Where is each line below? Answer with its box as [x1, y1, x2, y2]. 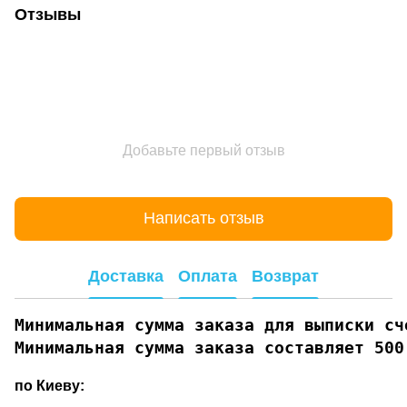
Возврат [252, 267, 319, 286]
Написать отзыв [143, 209, 264, 228]
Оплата [178, 267, 237, 286]
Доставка [88, 267, 164, 286]
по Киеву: [15, 377, 84, 393]
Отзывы [15, 5, 81, 24]
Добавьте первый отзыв [122, 142, 285, 158]
